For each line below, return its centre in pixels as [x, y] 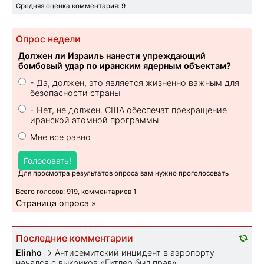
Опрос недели [48, 39]
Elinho [29, 253]
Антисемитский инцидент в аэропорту [135, 253]
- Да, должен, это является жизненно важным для [135, 83]
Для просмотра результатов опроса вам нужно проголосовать [123, 174]
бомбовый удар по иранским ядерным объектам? [125, 66]
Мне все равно [60, 137]
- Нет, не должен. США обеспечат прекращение [128, 110]
